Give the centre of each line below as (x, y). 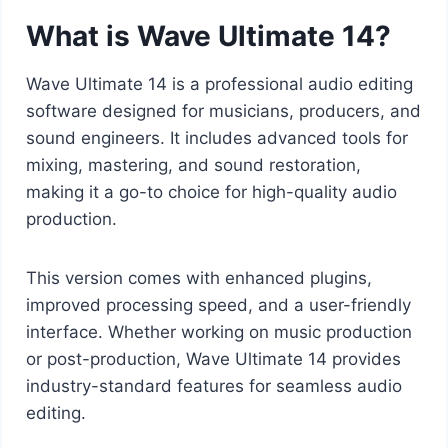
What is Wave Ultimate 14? (208, 35)
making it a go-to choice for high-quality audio (211, 191)
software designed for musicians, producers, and (223, 110)
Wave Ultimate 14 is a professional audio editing (219, 83)
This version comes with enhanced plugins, (198, 277)
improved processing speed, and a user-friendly (218, 304)
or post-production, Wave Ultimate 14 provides (213, 358)
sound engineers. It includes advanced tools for (216, 137)
